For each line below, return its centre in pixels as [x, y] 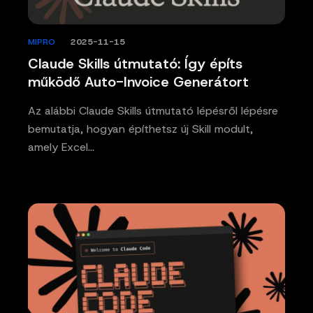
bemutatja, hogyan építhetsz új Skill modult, [140, 129]
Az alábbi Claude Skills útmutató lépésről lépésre [153, 111]
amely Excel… [61, 147]
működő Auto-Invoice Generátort [138, 82]
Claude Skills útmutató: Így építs [135, 64]
